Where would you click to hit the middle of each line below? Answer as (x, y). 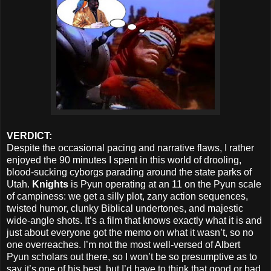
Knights (51, 184)
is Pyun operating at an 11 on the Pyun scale (166, 184)
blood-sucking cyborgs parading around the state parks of (129, 172)
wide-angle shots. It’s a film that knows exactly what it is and (134, 221)
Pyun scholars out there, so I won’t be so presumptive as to (132, 257)
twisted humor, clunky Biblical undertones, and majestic (125, 209)
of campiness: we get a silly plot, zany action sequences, (127, 197)
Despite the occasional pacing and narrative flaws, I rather (130, 148)
